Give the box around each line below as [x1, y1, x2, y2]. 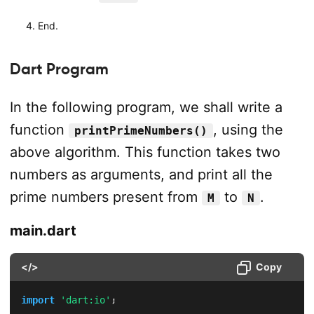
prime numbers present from [9, 188, 202, 205]
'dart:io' [60, 294, 111, 306]
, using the [212, 121, 283, 138]
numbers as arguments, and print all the [9, 165, 273, 183]
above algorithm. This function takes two [9, 143, 280, 161]
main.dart [9, 221, 76, 239]
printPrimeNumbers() [74, 123, 207, 137]
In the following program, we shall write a [9, 98, 282, 116]
